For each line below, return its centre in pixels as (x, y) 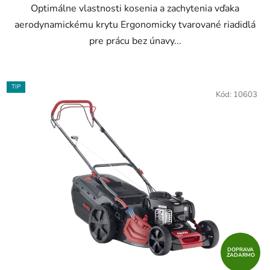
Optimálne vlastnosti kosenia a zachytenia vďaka (135, 9)
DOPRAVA (240, 250)
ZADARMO (240, 255)
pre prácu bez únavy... (135, 41)
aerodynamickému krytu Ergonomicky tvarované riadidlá (135, 25)
